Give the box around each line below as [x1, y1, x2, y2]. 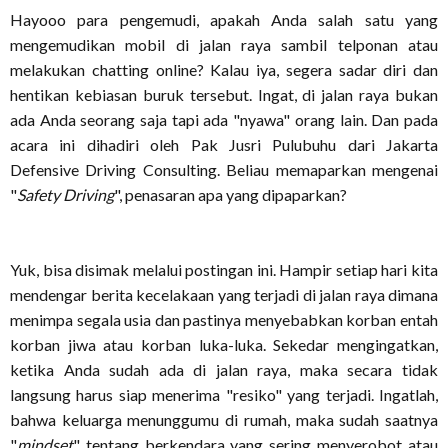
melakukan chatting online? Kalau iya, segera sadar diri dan [10, 60, 438, 79]
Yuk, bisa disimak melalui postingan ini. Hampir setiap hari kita [10, 260, 438, 279]
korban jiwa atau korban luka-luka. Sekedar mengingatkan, [10, 335, 438, 354]
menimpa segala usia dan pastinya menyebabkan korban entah [10, 310, 438, 329]
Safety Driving [17, 185, 114, 204]
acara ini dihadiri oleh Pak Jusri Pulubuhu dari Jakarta [10, 135, 438, 154]
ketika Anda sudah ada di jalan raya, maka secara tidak [10, 360, 438, 379]
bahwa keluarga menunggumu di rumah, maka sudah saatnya [10, 410, 438, 429]
